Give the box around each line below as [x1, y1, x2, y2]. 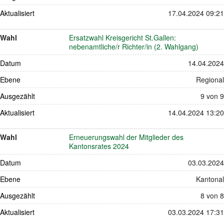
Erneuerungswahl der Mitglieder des [69, 131, 184, 142]
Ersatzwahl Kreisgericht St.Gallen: [69, 32, 176, 42]
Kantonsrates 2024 [69, 140, 129, 151]
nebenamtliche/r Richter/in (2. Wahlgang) [69, 41, 199, 51]
